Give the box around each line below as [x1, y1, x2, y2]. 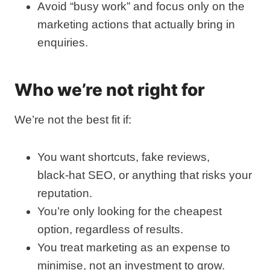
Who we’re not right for [14, 80, 205, 100]
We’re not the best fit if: [14, 113, 131, 126]
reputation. [37, 187, 92, 199]
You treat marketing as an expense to [37, 241, 230, 254]
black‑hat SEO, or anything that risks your [37, 169, 252, 181]
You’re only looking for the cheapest [37, 205, 222, 218]
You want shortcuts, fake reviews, [37, 151, 210, 163]
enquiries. [37, 36, 88, 49]
